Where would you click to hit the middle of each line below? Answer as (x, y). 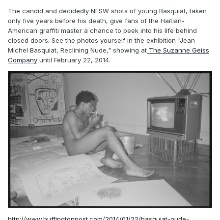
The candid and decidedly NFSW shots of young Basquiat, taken (107, 11)
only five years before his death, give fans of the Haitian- (96, 20)
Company (23, 60)
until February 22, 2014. (74, 60)
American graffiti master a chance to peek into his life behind (102, 30)
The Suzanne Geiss (178, 50)
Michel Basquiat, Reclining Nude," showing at (77, 50)
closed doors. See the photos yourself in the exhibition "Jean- (103, 40)
